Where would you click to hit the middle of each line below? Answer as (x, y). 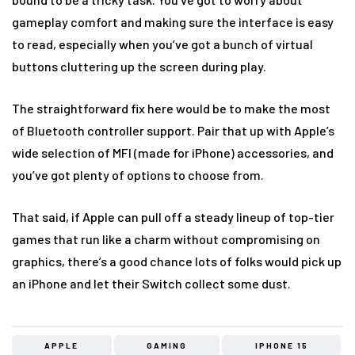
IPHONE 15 (281, 345)
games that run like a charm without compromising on (166, 239)
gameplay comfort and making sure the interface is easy (173, 22)
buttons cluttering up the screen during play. (139, 66)
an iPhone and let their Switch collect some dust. (151, 283)
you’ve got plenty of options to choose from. (138, 175)
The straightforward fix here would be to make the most (171, 108)
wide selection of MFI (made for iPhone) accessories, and (173, 153)
